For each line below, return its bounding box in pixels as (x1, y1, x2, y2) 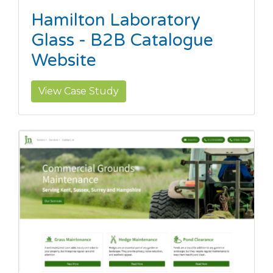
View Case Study (38, 85, 119, 97)
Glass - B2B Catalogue (31, 29, 213, 51)
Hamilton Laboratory (31, 9, 200, 30)
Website (31, 49, 96, 71)
